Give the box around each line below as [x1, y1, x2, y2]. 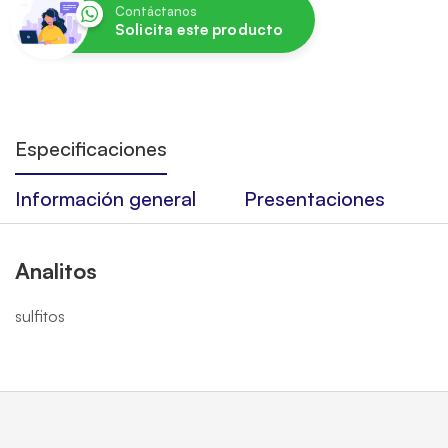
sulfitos [15, 306, 65, 326]
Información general [15, 186, 196, 211]
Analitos [15, 257, 97, 284]
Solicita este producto [115, 20, 284, 39]
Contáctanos [115, 3, 197, 19]
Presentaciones [244, 186, 385, 211]
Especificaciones [15, 136, 167, 161]
